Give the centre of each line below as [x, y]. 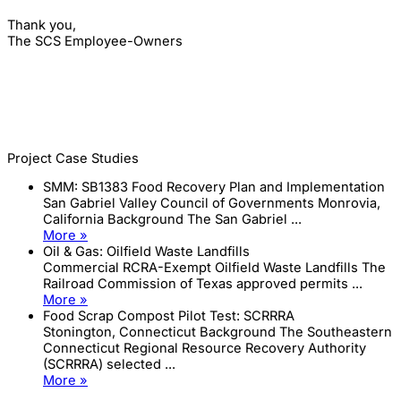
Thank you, [42, 26]
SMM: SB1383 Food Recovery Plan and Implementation [214, 188]
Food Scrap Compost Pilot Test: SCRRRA [169, 316]
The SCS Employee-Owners [95, 42]
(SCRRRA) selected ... [109, 365]
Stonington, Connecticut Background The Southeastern [218, 333]
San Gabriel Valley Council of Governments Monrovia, [212, 204]
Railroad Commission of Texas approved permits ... [203, 284]
